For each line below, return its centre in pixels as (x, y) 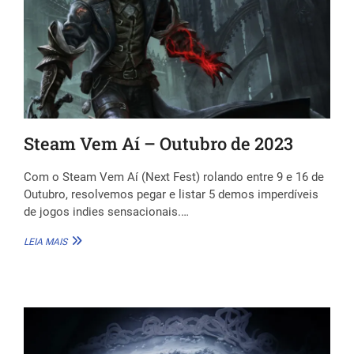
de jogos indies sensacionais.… (106, 211)
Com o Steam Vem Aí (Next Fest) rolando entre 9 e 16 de (173, 177)
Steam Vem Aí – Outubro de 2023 (158, 143)
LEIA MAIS (45, 241)
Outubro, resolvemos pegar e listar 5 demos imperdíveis (171, 194)
